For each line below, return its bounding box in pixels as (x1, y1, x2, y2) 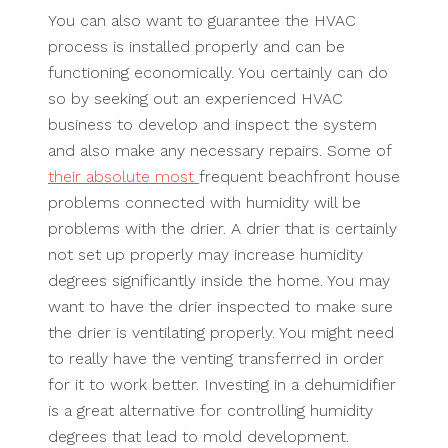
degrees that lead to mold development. (48, 427, 349, 446)
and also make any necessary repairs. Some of (48, 141, 391, 160)
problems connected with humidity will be (48, 193, 361, 212)
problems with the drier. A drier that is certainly (48, 219, 397, 238)
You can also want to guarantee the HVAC (48, 11, 356, 30)
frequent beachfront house (199, 167, 400, 186)
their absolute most (48, 167, 199, 186)
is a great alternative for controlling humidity (48, 401, 373, 420)
